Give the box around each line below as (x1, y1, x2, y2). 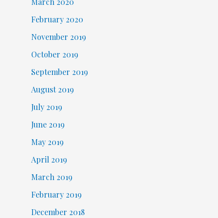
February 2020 (31, 14, 83, 24)
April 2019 (31, 154, 67, 164)
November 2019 (31, 31, 86, 42)
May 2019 (31, 136, 64, 147)
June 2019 (31, 119, 65, 129)
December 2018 (31, 206, 85, 217)
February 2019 (31, 189, 82, 200)
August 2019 (31, 84, 74, 94)
